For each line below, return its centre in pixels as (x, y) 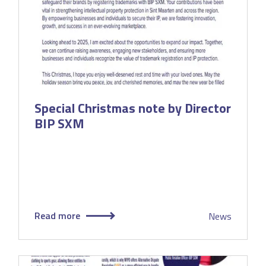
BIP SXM (59, 123)
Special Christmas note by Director (132, 108)
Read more (57, 215)
